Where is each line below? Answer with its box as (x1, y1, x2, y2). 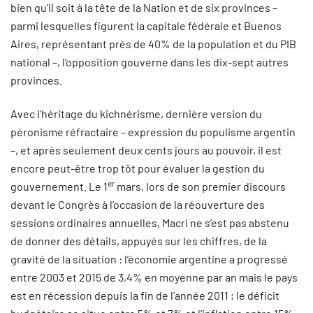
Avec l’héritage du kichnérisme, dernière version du (10, 107, 262, 120)
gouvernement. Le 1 (10, 180, 108, 193)
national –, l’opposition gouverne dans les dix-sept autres (10, 55, 289, 68)
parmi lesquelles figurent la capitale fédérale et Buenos (10, 19, 282, 32)
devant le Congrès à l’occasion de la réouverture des (10, 198, 265, 211)
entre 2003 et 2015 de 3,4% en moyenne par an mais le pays (10, 270, 298, 284)
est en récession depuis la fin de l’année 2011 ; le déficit (10, 289, 279, 302)
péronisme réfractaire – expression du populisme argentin (10, 125, 296, 138)
